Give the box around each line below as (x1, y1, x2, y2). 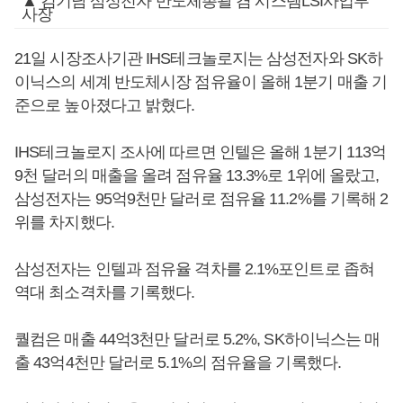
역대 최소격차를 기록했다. (14, 283, 195, 301)
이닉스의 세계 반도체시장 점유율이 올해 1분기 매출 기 (14, 73, 388, 91)
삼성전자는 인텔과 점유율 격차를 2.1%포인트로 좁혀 (14, 260, 374, 278)
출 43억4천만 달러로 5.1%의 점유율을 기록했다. (14, 354, 341, 372)
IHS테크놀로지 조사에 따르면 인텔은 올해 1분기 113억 (14, 143, 387, 161)
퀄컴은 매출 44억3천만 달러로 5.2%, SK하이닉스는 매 (14, 330, 381, 348)
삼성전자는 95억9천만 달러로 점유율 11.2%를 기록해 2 (14, 190, 389, 208)
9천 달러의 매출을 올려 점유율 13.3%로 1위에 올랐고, (14, 166, 380, 184)
